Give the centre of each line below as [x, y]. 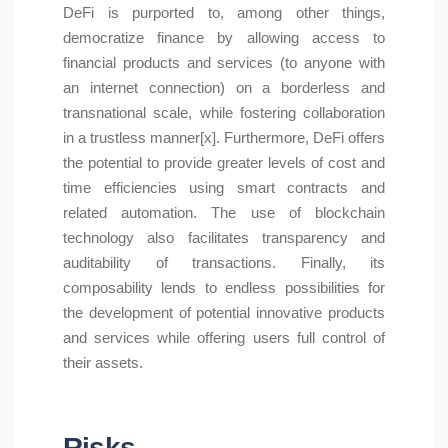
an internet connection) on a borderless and [224, 87]
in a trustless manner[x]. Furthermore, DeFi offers [224, 137]
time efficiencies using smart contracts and [224, 187]
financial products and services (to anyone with [224, 62]
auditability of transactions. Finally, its [224, 262]
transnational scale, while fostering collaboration [224, 112]
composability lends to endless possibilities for [224, 287]
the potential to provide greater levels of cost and [224, 162]
